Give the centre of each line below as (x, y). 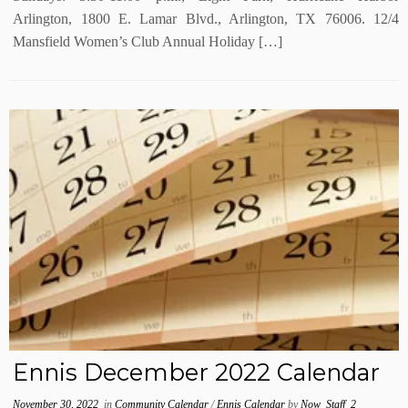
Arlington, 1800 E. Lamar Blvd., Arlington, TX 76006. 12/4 (206, 19)
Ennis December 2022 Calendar (197, 372)
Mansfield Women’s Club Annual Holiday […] (148, 41)
